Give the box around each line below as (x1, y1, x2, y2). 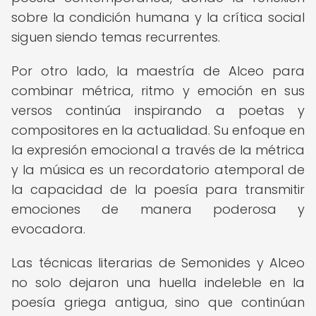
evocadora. (11, 220, 85, 238)
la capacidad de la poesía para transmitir (11, 181, 305, 198)
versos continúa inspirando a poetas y (11, 102, 305, 119)
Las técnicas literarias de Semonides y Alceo (11, 254, 305, 272)
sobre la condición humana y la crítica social (11, 8, 305, 26)
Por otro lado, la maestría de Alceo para (11, 62, 305, 80)
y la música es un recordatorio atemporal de (11, 161, 305, 178)
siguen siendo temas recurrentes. (11, 28, 220, 46)
